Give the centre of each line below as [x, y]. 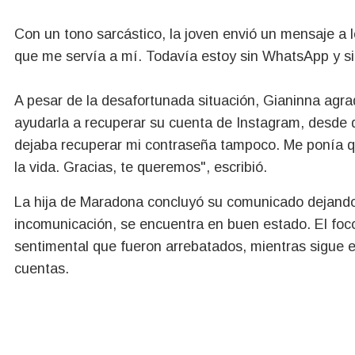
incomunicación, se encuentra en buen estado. [164, 225]
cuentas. [42, 269]
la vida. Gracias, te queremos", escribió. [141, 168]
